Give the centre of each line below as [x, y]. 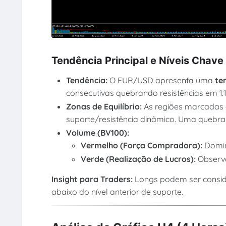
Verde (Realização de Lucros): [139, 159]
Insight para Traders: [93, 179]
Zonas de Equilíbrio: [105, 107]
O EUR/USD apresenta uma [162, 80]
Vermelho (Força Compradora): [143, 146]
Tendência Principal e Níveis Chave [137, 60]
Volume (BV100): [98, 133]
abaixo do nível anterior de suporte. [117, 191]
